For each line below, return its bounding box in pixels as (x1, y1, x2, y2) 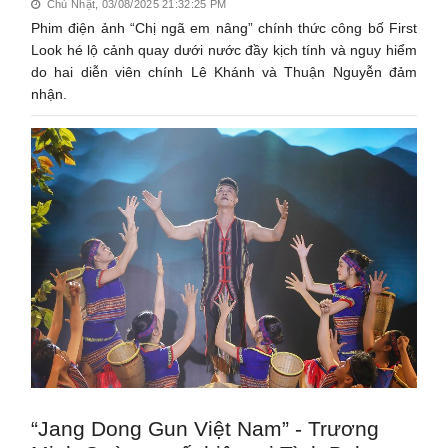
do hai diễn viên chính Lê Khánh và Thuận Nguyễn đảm (31, 63, 417, 80)
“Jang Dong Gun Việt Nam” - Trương (31, 416, 380, 440)
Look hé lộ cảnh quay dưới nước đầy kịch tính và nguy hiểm (31, 41, 417, 58)
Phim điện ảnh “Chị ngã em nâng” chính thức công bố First (31, 19, 417, 36)
